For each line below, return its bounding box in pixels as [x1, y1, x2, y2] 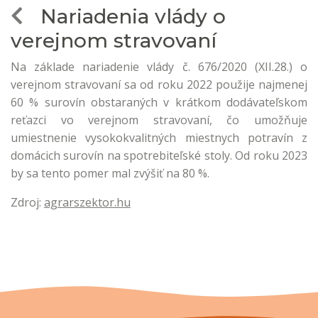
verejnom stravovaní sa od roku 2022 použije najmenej [11, 77, 307, 92]
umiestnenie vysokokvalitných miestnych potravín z [11, 130, 307, 146]
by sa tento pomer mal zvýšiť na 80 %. [11, 165, 209, 181]
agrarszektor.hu [44, 194, 131, 210]
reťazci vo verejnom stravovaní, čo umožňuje [11, 112, 307, 128]
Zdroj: [11, 194, 44, 210]
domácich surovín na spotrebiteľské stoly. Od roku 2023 [11, 148, 307, 163]
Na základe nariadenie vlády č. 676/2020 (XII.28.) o [11, 59, 307, 75]
